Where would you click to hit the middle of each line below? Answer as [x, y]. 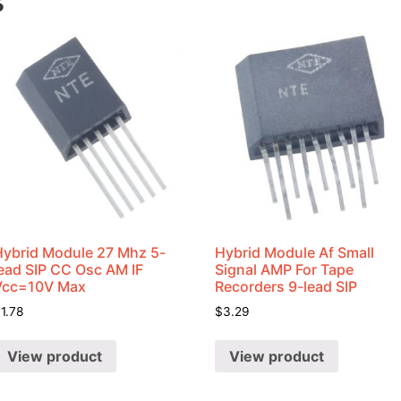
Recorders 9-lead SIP [286, 286]
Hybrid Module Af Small [295, 252]
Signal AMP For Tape [285, 269]
